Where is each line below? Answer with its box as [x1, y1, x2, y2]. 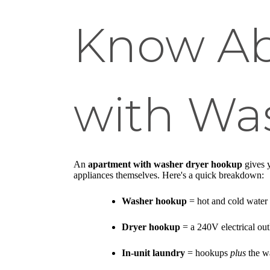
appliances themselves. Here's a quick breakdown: [74, 170, 264, 181]
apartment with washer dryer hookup [88, 159, 242, 170]
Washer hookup [122, 196, 187, 207]
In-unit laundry [122, 248, 185, 259]
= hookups [185, 248, 230, 259]
